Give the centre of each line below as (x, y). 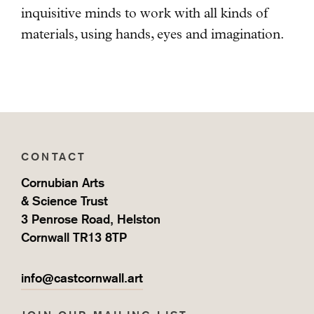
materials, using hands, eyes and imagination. (152, 34)
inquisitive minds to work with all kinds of (145, 13)
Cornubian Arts (63, 182)
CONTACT (54, 156)
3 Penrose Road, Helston (91, 219)
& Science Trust (64, 200)
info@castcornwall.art (82, 278)
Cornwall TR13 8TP (74, 237)
